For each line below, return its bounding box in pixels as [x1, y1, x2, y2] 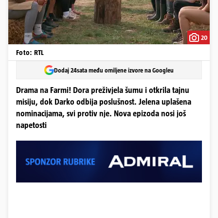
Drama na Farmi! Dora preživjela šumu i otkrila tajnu [16, 86, 189, 95]
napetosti [16, 121, 47, 130]
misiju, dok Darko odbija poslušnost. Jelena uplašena [16, 97, 191, 107]
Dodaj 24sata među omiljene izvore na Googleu [54, 66, 174, 74]
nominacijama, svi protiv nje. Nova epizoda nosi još [16, 109, 186, 118]
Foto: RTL [16, 48, 44, 56]
